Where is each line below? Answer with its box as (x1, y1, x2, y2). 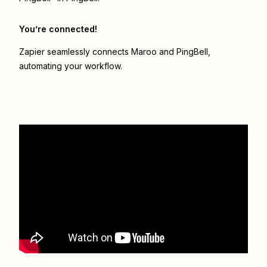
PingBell (176, 46, 208, 57)
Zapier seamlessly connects (19, 46, 131, 57)
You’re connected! (19, 24, 97, 35)
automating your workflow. (19, 61, 122, 72)
